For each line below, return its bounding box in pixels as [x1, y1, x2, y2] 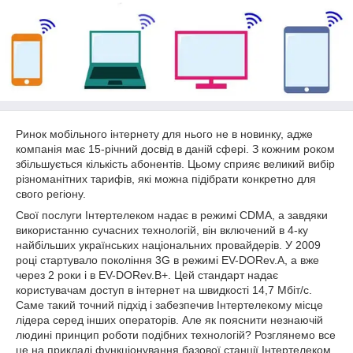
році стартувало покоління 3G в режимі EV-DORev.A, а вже [16, 254, 319, 266]
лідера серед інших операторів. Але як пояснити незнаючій [16, 314, 323, 326]
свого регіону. [16, 188, 86, 200]
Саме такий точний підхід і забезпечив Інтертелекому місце [16, 299, 323, 311]
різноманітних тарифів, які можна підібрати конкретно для [16, 173, 316, 185]
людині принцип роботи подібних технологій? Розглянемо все [16, 329, 336, 341]
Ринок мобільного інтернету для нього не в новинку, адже [16, 128, 313, 140]
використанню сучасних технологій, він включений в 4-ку [16, 224, 308, 236]
